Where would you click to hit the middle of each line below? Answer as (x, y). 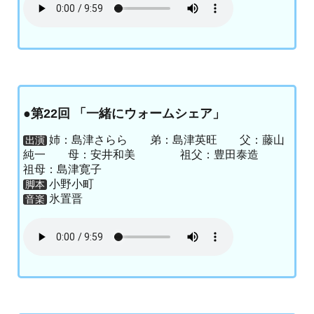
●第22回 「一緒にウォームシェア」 (124, 114)
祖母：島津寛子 (62, 170)
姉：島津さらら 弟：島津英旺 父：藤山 (167, 140)
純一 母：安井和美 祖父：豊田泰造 (152, 155)
